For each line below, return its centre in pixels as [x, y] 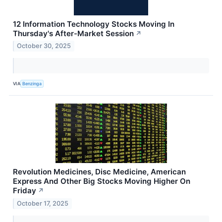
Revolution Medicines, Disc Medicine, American [99, 172]
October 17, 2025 [43, 204]
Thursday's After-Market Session [73, 33]
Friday [25, 191]
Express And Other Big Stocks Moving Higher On [102, 181]
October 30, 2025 [44, 46]
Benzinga [32, 83]
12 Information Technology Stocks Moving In [94, 24]
